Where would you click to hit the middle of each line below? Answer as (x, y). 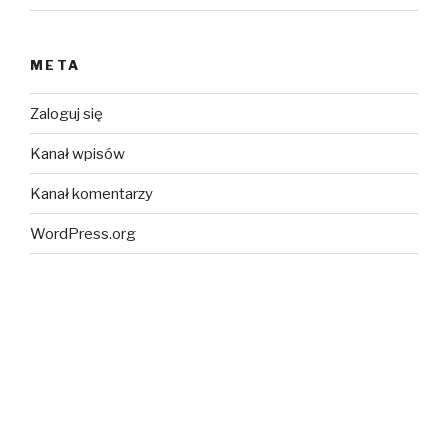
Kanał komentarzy (91, 193)
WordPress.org (83, 233)
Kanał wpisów (77, 153)
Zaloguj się (66, 113)
